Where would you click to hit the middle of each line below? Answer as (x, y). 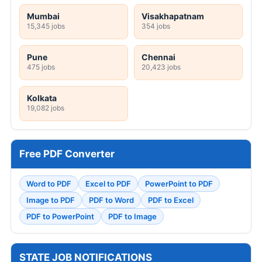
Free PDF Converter (67, 154)
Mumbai (43, 16)
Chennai (158, 57)
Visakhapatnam (173, 16)
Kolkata (42, 98)
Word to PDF (49, 184)
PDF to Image (132, 217)
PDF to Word (111, 200)
